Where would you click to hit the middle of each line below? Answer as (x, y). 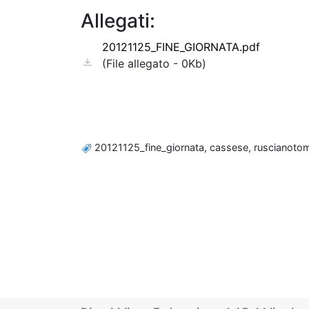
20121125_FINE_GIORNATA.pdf (181, 47)
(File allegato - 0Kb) (154, 63)
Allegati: (118, 21)
